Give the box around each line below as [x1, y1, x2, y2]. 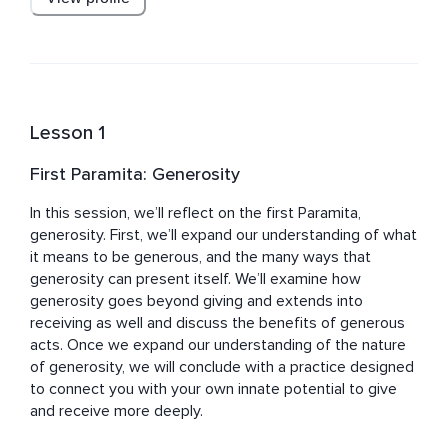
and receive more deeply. [30, 401, 203, 422]
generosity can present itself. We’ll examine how [30, 269, 361, 290]
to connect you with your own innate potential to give [30, 379, 397, 400]
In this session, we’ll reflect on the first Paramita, [30, 203, 361, 224]
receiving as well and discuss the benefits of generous [30, 313, 405, 334]
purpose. [30, 27, 90, 48]
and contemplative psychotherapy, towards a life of [30, 5, 384, 26]
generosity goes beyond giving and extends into [30, 291, 363, 312]
